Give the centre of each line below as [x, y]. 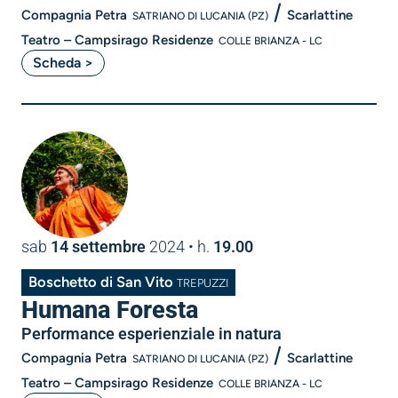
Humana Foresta [110, 310]
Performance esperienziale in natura [151, 333]
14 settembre [98, 246]
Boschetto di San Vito [103, 281]
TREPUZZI [203, 283]
